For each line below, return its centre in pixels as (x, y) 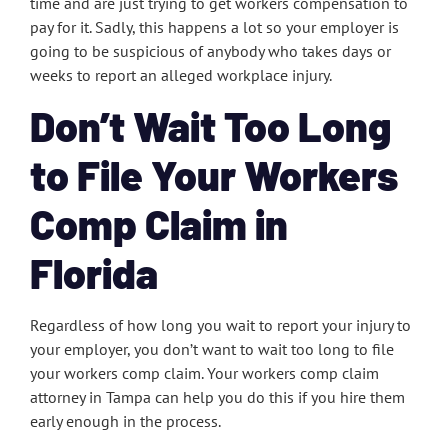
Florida (94, 272)
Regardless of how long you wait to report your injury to (220, 324)
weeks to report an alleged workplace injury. (181, 74)
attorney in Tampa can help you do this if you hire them (217, 396)
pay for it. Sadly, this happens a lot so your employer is (214, 26)
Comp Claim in (159, 223)
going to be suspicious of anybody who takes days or (210, 50)
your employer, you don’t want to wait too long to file (212, 348)
